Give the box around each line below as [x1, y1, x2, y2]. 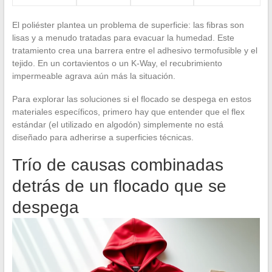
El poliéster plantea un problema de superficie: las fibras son [12, 19, 244, 30]
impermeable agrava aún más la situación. [12, 70, 175, 81]
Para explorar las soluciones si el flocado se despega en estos [12, 93, 251, 104]
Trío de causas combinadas [12, 155, 223, 174]
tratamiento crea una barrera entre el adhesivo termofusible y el [12, 45, 257, 55]
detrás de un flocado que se [12, 176, 226, 195]
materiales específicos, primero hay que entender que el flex [12, 106, 245, 117]
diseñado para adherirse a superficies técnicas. [12, 132, 194, 142]
